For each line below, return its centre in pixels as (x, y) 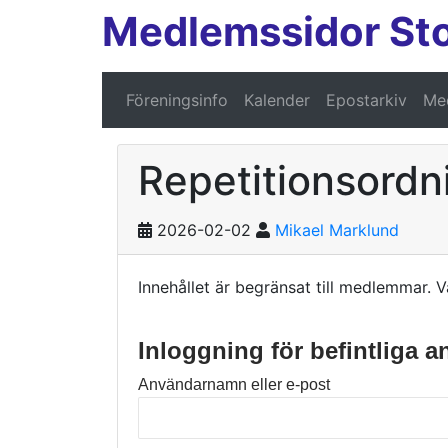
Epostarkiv (366, 100)
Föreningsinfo (177, 100)
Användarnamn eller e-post (234, 385)
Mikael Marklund (337, 230)
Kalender (277, 100)
